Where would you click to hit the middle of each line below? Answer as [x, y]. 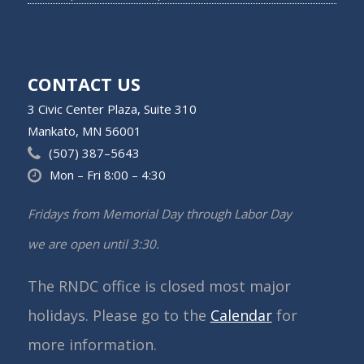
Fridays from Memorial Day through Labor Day [159, 214]
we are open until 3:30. [93, 244]
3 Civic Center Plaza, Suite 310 [112, 109]
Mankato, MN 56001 [84, 131]
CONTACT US [84, 84]
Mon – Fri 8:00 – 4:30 [107, 175]
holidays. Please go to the [119, 315]
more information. [92, 344]
